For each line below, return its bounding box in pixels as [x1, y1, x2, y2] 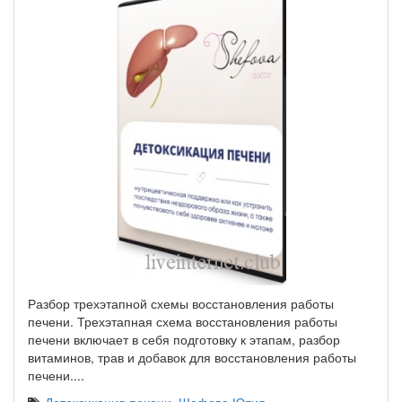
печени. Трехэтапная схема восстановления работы [28, 312, 337, 330]
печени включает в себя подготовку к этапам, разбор [28, 330, 340, 348]
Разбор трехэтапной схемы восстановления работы [28, 294, 334, 312]
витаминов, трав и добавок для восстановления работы [28, 348, 356, 366]
